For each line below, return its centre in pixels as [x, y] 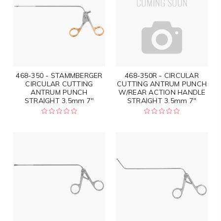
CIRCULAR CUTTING [59, 84]
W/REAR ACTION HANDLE [162, 92]
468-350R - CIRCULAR [162, 75]
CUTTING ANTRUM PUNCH [162, 84]
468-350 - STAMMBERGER [59, 75]
